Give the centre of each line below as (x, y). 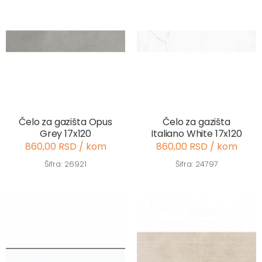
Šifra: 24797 (196, 164)
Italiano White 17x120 (196, 134)
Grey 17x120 (65, 134)
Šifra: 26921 (65, 164)
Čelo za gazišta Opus (65, 122)
